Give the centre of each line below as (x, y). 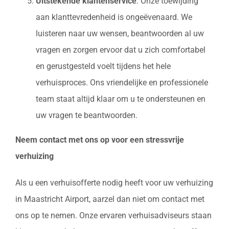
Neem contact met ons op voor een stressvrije (100, 140)
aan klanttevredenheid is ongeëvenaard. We (114, 17)
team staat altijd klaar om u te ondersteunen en (121, 99)
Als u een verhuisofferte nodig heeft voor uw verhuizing (114, 183)
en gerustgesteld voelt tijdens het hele (103, 66)
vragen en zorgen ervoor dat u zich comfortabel (121, 50)
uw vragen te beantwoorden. (87, 116)
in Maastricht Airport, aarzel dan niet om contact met (110, 199)
